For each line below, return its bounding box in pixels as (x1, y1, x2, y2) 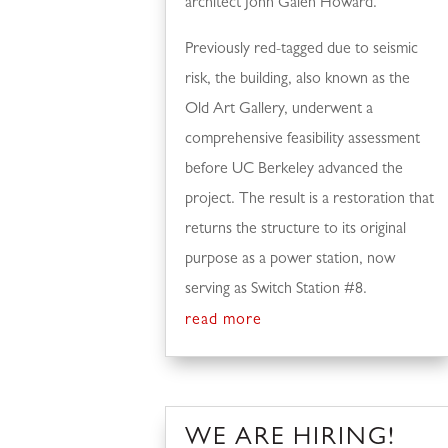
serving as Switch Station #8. (185, 281, 368, 298)
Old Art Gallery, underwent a (185, 101, 374, 118)
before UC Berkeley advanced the (185, 161, 404, 178)
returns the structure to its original (185, 221, 407, 238)
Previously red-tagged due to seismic (185, 41, 419, 58)
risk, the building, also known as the (185, 71, 411, 88)
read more (185, 312, 263, 329)
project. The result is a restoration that (185, 191, 435, 208)
